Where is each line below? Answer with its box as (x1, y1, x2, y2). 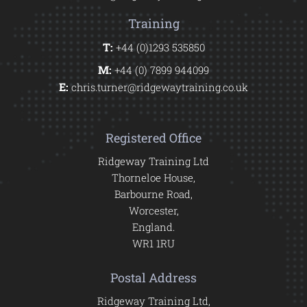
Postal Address (110, 269, 197, 286)
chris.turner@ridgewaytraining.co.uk (71, 80, 248, 94)
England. (132, 220, 175, 234)
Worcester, (128, 204, 179, 217)
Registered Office (106, 130, 201, 146)
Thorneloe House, (112, 171, 195, 184)
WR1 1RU (132, 236, 175, 250)
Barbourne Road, (114, 187, 193, 201)
